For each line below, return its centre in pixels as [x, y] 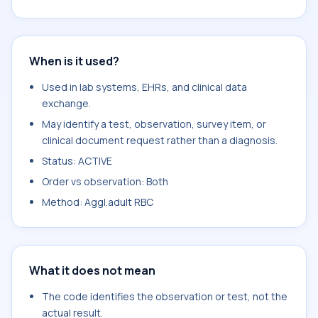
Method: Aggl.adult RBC [98, 202]
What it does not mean [92, 270]
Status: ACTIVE [77, 161]
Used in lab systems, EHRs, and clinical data [144, 87]
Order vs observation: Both [105, 181]
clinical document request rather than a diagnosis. [160, 140]
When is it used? [74, 61]
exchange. [66, 103]
